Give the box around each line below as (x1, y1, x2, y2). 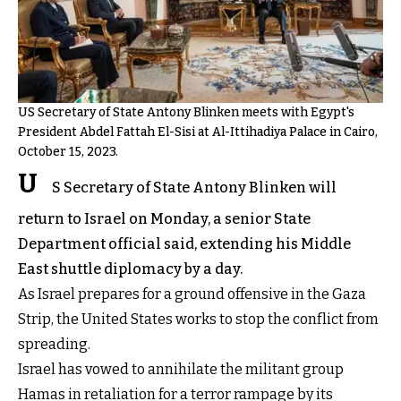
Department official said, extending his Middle (18, 235, 351, 252)
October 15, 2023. (18, 143, 118, 159)
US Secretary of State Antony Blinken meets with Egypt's (18, 104, 354, 120)
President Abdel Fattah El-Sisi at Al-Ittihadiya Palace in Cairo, (18, 124, 378, 140)
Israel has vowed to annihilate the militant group (18, 360, 344, 378)
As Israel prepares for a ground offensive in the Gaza (18, 285, 366, 303)
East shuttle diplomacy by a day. (18, 260, 243, 277)
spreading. (18, 335, 90, 353)
